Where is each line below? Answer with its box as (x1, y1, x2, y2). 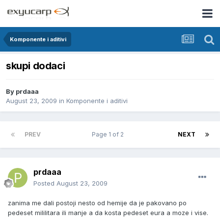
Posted (33, 179, 56, 188)
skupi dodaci (6, 60, 65, 72)
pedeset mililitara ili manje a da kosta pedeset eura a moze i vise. (8, 209, 208, 217)
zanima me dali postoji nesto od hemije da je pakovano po (8, 199, 187, 207)
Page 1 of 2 (92, 131, 127, 138)
